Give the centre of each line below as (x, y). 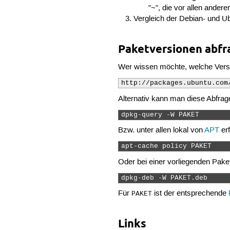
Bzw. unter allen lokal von (161, 131)
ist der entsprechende (190, 194)
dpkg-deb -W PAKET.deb (167, 178)
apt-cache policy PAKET (169, 147)
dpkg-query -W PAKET (162, 115)
